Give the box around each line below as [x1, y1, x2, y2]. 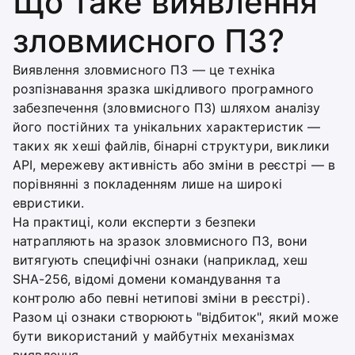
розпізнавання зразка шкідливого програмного [13, 81, 315, 97]
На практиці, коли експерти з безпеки [13, 214, 257, 230]
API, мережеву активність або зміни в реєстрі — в [13, 157, 336, 173]
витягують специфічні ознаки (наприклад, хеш [13, 252, 308, 268]
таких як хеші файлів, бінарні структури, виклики [13, 138, 330, 154]
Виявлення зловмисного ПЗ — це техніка [13, 62, 276, 78]
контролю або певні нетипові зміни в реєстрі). [13, 290, 310, 306]
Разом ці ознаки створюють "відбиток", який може [13, 309, 339, 325]
